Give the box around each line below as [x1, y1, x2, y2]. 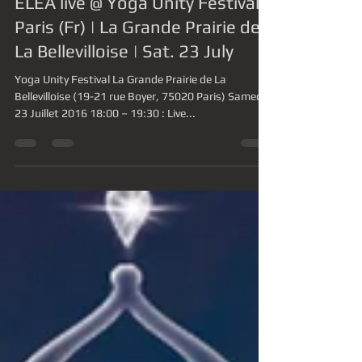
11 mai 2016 [48, 22, 103, 34]
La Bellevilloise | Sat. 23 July [15, 99, 234, 120]
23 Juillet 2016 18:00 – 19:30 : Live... [162, 165, 196, 178]
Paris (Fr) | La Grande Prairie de [15, 74, 260, 95]
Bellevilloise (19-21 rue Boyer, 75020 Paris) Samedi [15, 148, 228, 161]
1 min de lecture [118, 22, 188, 34]
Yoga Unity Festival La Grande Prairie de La [15, 131, 112, 144]
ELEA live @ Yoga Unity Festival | [15, 50, 269, 71]
